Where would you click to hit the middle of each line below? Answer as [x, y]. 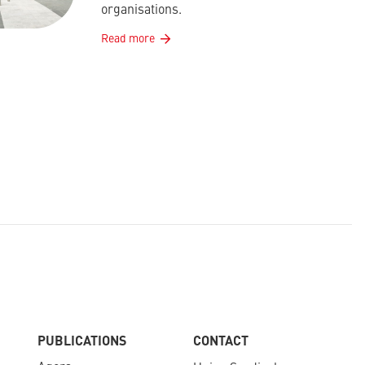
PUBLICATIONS [81, 342]
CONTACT [221, 342]
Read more [128, 39]
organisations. [141, 10]
